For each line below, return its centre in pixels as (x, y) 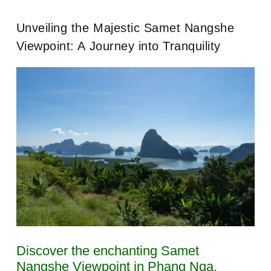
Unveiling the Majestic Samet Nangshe (125, 28)
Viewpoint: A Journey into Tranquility (118, 46)
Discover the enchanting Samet (107, 250)
